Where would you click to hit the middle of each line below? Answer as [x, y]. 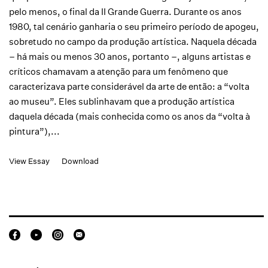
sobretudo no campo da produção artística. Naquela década [133, 41]
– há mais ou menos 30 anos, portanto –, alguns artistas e [130, 56]
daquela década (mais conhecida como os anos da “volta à [130, 116]
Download [80, 161]
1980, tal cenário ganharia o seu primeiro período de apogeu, [134, 26]
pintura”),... [34, 131]
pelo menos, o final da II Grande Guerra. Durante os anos [125, 11]
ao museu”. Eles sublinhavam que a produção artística [122, 101]
